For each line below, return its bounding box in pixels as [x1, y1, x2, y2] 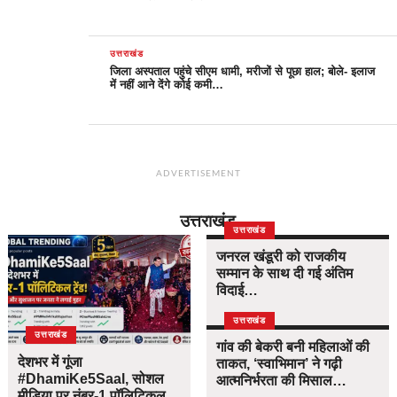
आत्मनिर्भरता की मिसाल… [216, 373, 347, 389]
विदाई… [216, 283, 259, 299]
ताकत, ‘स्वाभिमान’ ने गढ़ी [216, 356, 343, 372]
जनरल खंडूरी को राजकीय [216, 249, 346, 265]
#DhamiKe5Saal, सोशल [18, 370, 165, 386]
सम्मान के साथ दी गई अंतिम [216, 266, 354, 282]
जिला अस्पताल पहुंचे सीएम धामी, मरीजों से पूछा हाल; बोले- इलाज [110, 65, 376, 79]
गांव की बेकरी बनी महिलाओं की [216, 339, 370, 355]
